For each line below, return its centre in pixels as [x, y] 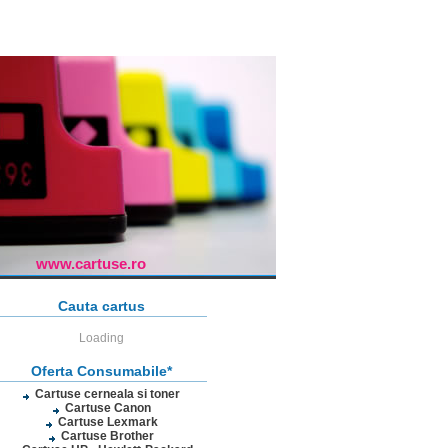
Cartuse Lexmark [107, 422]
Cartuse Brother [107, 436]
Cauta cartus [101, 306]
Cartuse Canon [107, 408]
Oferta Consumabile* [101, 371]
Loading [101, 338]
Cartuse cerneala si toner [107, 394]
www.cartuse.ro [91, 263]
